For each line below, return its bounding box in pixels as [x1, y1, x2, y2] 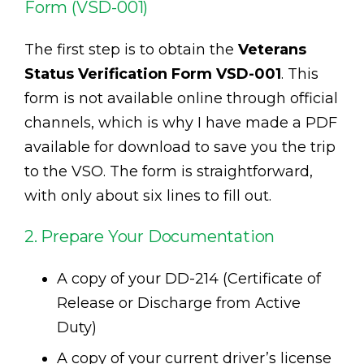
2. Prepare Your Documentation [24, 227, 275, 247]
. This [281, 65, 318, 84]
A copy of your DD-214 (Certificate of [57, 270, 321, 288]
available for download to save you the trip [24, 138, 336, 157]
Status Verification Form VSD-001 [24, 65, 281, 84]
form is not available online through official [24, 89, 338, 108]
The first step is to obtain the [24, 41, 238, 59]
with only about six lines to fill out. [24, 187, 271, 206]
